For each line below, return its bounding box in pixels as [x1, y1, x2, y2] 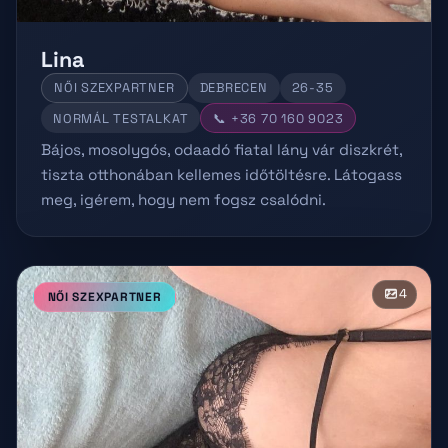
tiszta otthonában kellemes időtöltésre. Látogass [41, 165, 402, 185]
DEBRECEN [199, 79, 268, 97]
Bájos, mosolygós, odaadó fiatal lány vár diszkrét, [41, 140, 402, 160]
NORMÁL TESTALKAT [53, 109, 189, 127]
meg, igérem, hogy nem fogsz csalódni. [41, 190, 326, 210]
